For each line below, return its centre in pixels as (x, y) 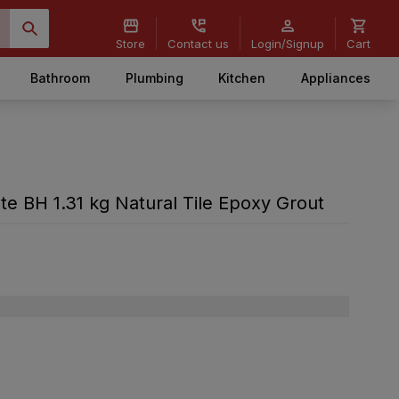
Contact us (198, 43)
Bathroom (61, 78)
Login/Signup (288, 43)
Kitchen (242, 78)
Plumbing (154, 78)
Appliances (335, 78)
